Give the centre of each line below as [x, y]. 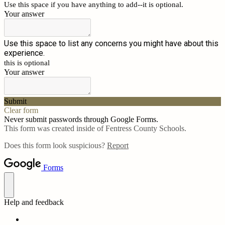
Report [118, 145]
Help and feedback [34, 202]
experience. [24, 53]
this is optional [27, 63]
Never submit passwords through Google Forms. [81, 119]
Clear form [21, 110]
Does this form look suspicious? [55, 145]
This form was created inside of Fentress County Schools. [95, 128]
